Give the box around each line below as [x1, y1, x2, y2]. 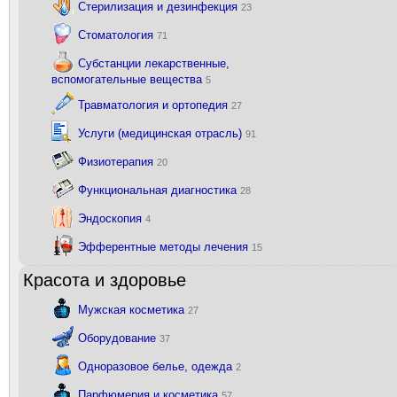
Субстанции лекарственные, [78, 56, 230, 70]
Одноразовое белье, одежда [78, 359, 236, 373]
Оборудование [78, 331, 160, 345]
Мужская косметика [78, 302, 188, 316]
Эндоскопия [78, 211, 145, 225]
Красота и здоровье [23, 270, 186, 291]
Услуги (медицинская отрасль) [78, 126, 245, 140]
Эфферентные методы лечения [78, 239, 252, 253]
